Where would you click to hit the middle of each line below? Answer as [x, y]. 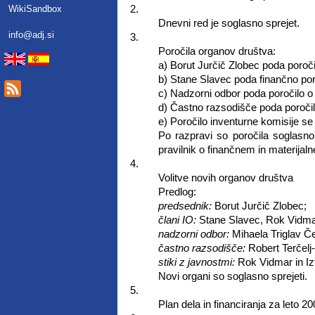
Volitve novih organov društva [225, 178]
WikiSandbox [35, 9]
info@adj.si [31, 35]
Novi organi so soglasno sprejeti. [232, 276]
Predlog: [177, 192]
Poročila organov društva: [217, 51]
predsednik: [185, 206]
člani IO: [177, 220]
